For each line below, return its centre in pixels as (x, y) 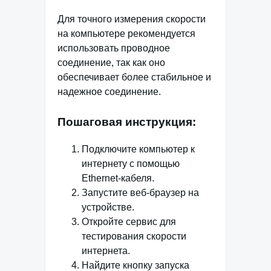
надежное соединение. (109, 91)
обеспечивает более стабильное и (134, 77)
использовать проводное (114, 48)
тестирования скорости (134, 236)
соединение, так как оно (111, 62)
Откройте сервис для (129, 221)
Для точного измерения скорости (132, 19)
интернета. (106, 250)
